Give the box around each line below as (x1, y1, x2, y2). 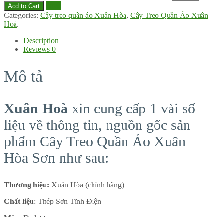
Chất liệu (4, 197, 34, 206)
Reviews (23, 45, 52, 54)
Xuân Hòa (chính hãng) (49, 181, 124, 189)
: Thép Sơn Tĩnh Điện (34, 197, 101, 206)
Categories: (4, 11, 40, 20)
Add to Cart (8, 2, 40, 10)
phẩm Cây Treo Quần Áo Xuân (4, 133, 186, 150)
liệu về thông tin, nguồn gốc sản (4, 117, 190, 133)
